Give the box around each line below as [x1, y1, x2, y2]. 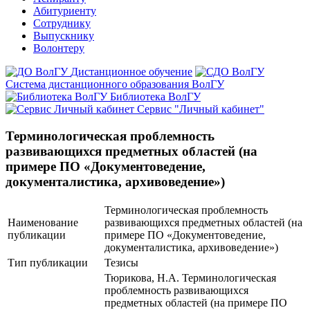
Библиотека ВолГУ [110, 91, 201, 102]
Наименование [8, 217, 78, 229]
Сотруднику [33, 17, 91, 29]
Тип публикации [8, 257, 88, 269]
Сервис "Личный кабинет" [137, 103, 264, 115]
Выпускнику [33, 30, 94, 42]
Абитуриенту [33, 5, 96, 17]
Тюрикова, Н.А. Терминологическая [104, 272, 276, 284]
